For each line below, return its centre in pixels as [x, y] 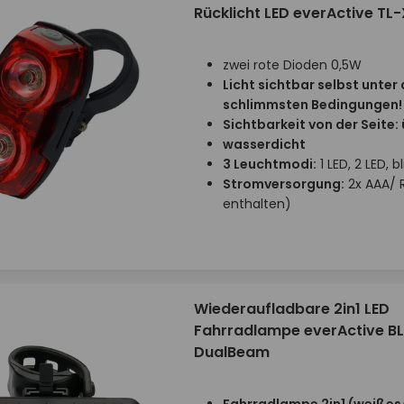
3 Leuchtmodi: [269, 164]
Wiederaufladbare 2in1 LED [291, 309]
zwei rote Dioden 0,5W [292, 65]
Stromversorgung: [283, 184]
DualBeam [231, 352]
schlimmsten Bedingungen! [312, 105]
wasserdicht [264, 144]
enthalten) [257, 204]
